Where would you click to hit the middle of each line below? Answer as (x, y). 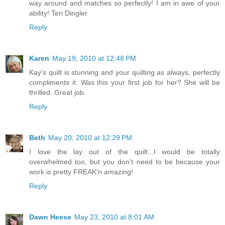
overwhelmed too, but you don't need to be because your (125, 161)
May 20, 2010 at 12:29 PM (90, 137)
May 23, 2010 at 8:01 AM (114, 217)
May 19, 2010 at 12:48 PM (94, 58)
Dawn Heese (50, 217)
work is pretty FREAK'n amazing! (81, 172)
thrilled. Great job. (58, 92)
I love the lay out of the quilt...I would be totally (125, 151)
